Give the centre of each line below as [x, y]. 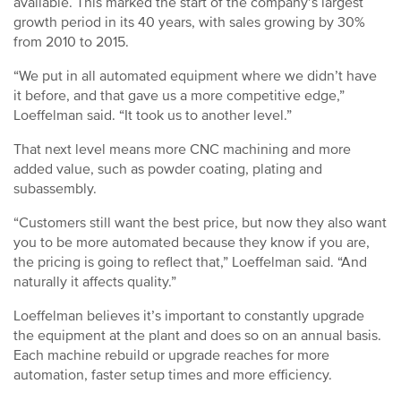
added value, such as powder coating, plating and [168, 169]
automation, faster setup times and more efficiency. [173, 375]
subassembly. [55, 189]
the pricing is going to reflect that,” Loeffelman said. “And [190, 262]
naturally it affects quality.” [95, 282]
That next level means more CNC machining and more [182, 149]
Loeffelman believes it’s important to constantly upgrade [189, 316]
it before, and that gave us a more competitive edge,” [179, 96]
